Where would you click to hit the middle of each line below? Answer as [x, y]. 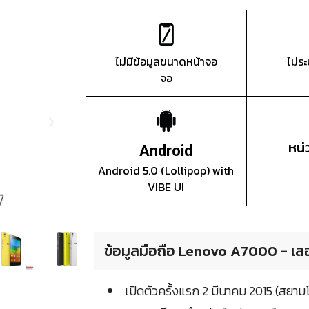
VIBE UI [166, 187]
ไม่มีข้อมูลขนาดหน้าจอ [166, 62]
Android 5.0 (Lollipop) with [166, 171]
